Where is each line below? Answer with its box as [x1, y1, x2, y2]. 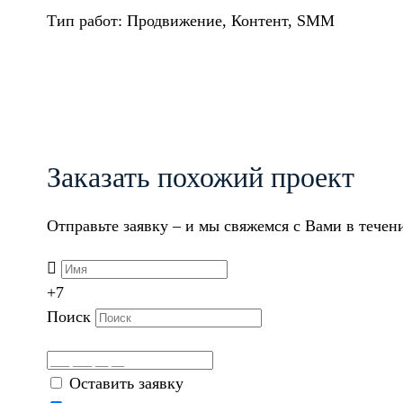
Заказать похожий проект [47, 160, 354, 193]
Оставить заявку [69, 373, 184, 392]
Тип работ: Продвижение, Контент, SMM [47, 11, 335, 30]
